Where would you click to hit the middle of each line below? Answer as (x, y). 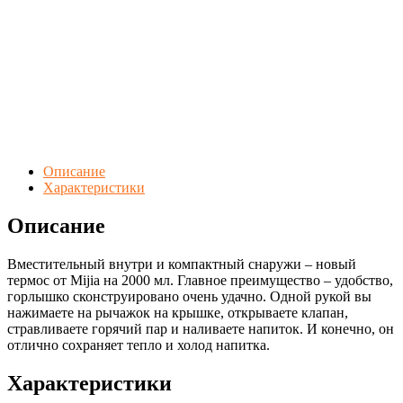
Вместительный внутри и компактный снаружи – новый (182, 264)
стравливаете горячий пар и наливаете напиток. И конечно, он (201, 328)
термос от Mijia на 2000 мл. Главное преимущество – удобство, (200, 280)
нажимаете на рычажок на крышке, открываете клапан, (178, 312)
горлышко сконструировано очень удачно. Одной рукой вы (189, 296)
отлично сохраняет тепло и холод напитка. (139, 345)
